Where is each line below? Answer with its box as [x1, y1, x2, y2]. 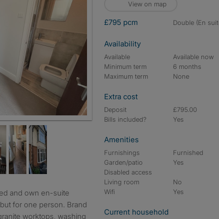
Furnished [173, 149, 204, 156]
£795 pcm [104, 18, 138, 27]
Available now [173, 53, 214, 61]
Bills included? [104, 115, 147, 123]
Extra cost [104, 92, 138, 101]
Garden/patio [104, 158, 143, 166]
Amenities [104, 135, 139, 144]
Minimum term [104, 63, 147, 70]
